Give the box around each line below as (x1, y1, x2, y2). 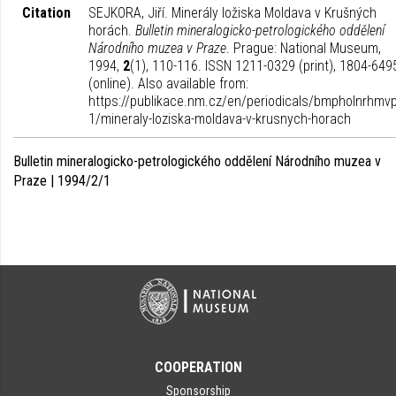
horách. (88, 22, 135, 39)
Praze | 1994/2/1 (13, 172, 110, 189)
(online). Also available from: (88, 75, 248, 92)
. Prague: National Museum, (226, 40, 381, 57)
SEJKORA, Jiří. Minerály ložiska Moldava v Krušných (88, 4, 377, 21)
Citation (22, 4, 71, 21)
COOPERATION (154, 359, 242, 376)
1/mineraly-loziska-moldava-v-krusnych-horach (88, 110, 351, 127)
